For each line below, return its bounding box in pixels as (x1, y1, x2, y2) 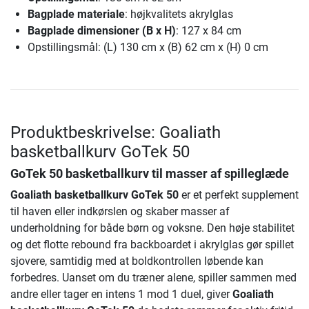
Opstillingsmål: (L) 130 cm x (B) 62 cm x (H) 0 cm (28, 40, 268, 54)
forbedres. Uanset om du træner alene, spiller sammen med (10, 270, 297, 284)
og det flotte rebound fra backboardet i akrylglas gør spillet (10, 237, 294, 251)
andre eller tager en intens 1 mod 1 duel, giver (10, 287, 232, 301)
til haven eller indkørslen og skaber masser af (10, 204, 230, 218)
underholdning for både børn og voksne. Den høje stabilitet (10, 221, 295, 235)
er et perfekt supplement (179, 188, 299, 201)
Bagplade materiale (28, 7, 125, 21)
